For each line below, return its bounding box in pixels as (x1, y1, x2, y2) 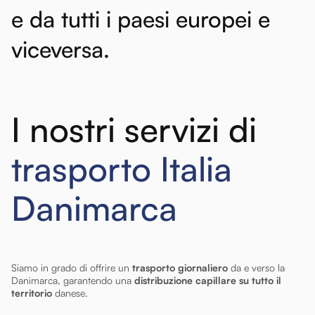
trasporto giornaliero (132, 261, 228, 274)
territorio (11, 286, 55, 299)
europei (176, 4, 252, 33)
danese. (55, 286, 88, 299)
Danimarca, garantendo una (11, 274, 131, 286)
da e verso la (228, 261, 285, 274)
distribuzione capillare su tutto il (131, 274, 281, 286)
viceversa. (11, 34, 110, 63)
